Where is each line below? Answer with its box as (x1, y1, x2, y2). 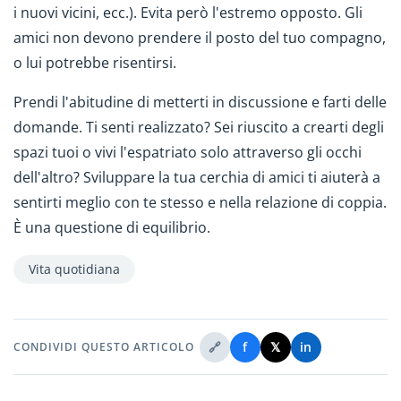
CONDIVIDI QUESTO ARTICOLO (13, 338, 194, 354)
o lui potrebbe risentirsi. (13, 52, 176, 73)
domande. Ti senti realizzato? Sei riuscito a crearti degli (13, 117, 384, 138)
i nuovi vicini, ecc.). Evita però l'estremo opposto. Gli (13, 2, 363, 22)
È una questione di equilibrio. (13, 218, 210, 238)
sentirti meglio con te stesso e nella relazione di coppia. (13, 192, 387, 213)
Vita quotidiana (29, 260, 120, 278)
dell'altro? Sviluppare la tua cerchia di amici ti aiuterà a (13, 167, 380, 188)
